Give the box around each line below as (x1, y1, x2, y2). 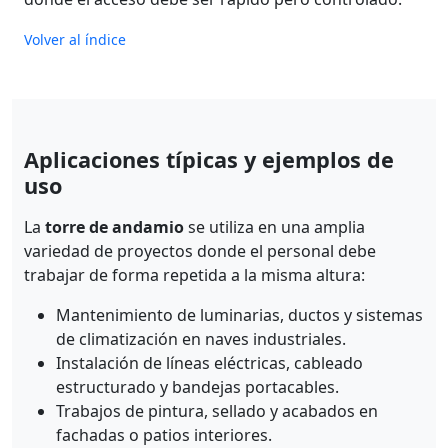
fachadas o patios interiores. (56, 423, 272, 446)
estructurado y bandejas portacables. (56, 375, 339, 398)
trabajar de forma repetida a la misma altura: (24, 263, 365, 286)
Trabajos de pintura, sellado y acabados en (56, 399, 378, 422)
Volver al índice (24, 29, 126, 49)
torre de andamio (45, 215, 184, 238)
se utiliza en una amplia (184, 215, 365, 238)
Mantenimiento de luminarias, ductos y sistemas (56, 303, 423, 326)
